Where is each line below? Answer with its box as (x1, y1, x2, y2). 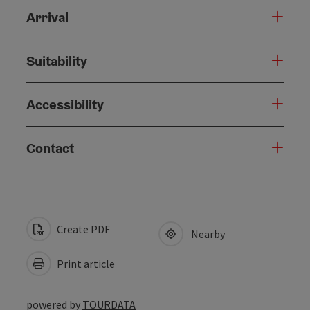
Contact (26, 138, 74, 157)
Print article (55, 256, 115, 271)
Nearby (187, 226, 225, 241)
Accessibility (26, 95, 104, 113)
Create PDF (55, 221, 110, 236)
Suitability (26, 51, 87, 70)
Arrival (26, 8, 69, 26)
